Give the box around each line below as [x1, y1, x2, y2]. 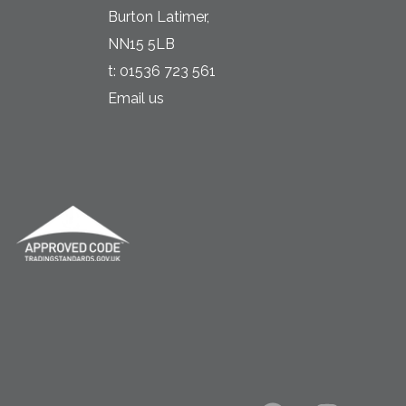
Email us [107, 90, 164, 107]
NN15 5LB [107, 35, 175, 53]
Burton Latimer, [107, 8, 209, 25]
